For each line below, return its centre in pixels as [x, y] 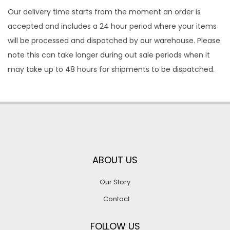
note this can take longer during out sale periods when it [109, 55]
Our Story [115, 182]
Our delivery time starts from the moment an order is [104, 12]
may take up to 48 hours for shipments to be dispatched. [111, 69]
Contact [116, 199]
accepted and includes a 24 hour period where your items [112, 26]
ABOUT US [115, 160]
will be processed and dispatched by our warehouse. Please [114, 41]
